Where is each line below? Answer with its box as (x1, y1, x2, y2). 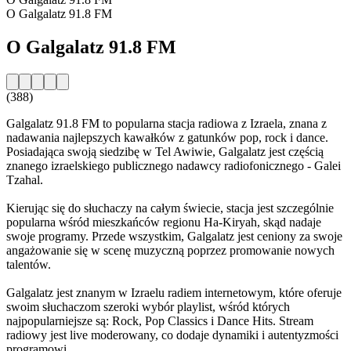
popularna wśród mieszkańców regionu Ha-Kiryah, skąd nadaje (6, 215, 321, 229)
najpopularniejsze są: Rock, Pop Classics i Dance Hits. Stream (6, 313, 313, 327)
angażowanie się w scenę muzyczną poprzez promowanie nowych (6, 243, 335, 257)
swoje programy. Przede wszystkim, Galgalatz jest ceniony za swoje (6, 229, 342, 243)
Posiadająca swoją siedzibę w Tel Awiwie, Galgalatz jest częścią (6, 144, 324, 158)
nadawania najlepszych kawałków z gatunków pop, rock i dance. (6, 130, 328, 144)
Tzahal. (6, 172, 43, 186)
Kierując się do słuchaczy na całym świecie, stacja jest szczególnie (6, 201, 334, 215)
